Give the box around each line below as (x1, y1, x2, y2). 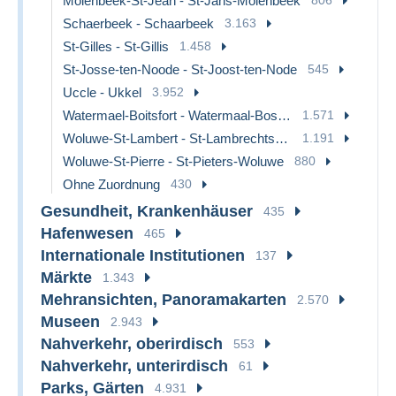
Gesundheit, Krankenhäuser (41, 202, 253, 220)
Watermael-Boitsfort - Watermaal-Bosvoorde (278, 107, 291, 123)
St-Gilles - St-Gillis (63, 38, 169, 54)
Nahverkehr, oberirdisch (41, 334, 223, 353)
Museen (41, 312, 100, 331)
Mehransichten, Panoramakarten (41, 290, 286, 308)
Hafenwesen (41, 224, 133, 242)
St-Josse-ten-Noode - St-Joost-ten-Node (63, 61, 297, 77)
